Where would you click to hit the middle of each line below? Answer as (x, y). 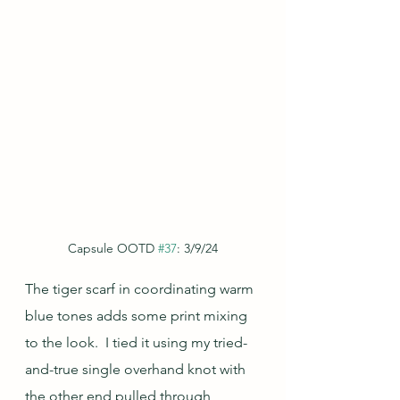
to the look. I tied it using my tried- (136, 342)
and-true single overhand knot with (137, 369)
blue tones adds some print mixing (138, 316)
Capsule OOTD (113, 248)
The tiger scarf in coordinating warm (141, 289)
